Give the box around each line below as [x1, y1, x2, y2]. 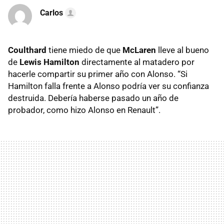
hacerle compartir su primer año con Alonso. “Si [8, 69, 187, 79]
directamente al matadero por [79, 57, 194, 67]
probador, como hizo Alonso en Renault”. [8, 105, 160, 115]
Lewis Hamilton [19, 57, 79, 67]
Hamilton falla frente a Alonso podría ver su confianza [8, 81, 209, 91]
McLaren [122, 45, 156, 55]
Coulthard [8, 45, 46, 55]
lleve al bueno [156, 45, 209, 55]
